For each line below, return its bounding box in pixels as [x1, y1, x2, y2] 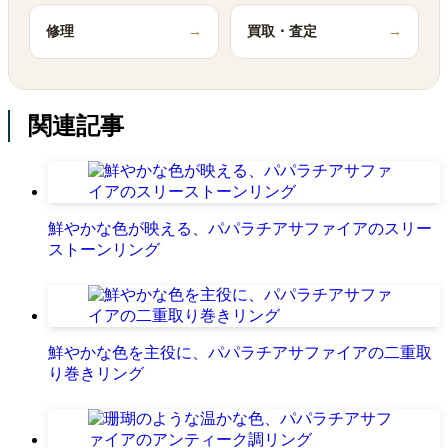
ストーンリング [48, 241, 160, 259]
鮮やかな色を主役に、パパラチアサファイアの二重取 [48, 344, 432, 362]
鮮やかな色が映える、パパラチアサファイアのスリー [48, 220, 432, 238]
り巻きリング [48, 365, 144, 383]
